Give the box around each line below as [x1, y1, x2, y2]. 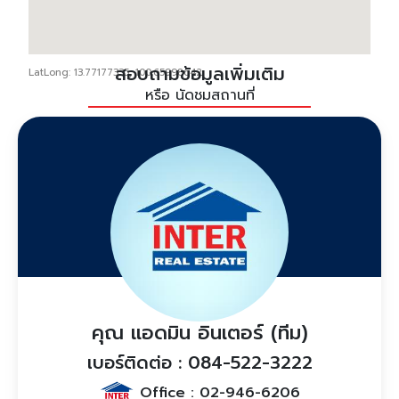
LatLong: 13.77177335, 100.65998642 [28, 64, 203, 80]
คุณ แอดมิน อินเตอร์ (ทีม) [91, 317, 308, 347]
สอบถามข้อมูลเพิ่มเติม [114, 60, 285, 87]
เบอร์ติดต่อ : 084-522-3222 [86, 348, 313, 376]
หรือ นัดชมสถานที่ [144, 84, 255, 106]
